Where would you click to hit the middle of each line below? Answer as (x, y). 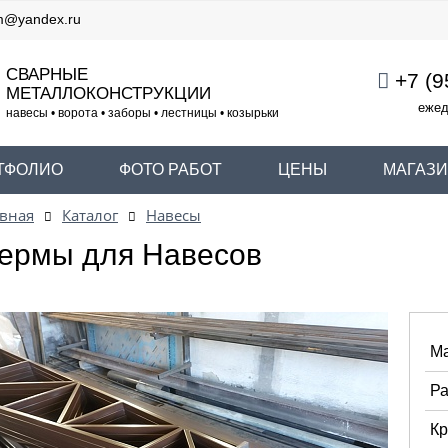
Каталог (90, 215)
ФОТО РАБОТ (170, 169)
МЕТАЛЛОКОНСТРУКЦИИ (108, 92)
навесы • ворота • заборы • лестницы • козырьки (142, 112)
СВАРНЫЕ (46, 73)
